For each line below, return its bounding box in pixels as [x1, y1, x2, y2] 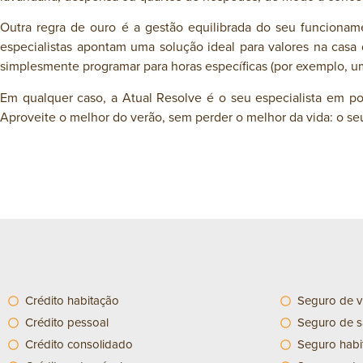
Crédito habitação [25, 292, 120, 310]
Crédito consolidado [25, 335, 134, 353]
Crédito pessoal [25, 314, 109, 331]
